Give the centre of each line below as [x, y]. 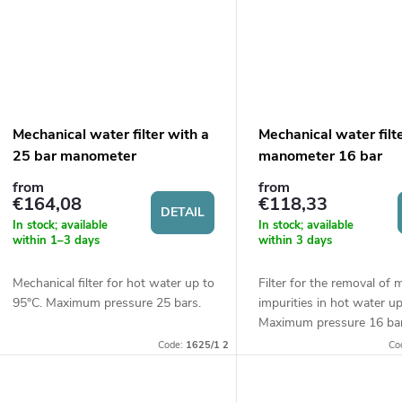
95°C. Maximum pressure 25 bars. [107, 302]
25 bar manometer [74, 157]
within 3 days [296, 240]
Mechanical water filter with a [111, 135]
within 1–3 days [56, 240]
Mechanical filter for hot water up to [114, 283]
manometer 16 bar [321, 157]
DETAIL [183, 213]
